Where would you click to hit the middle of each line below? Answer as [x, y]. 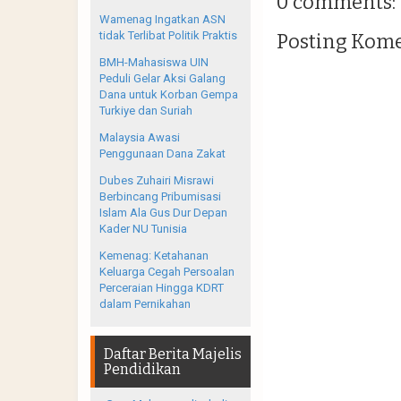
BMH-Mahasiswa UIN [154, 62]
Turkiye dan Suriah [146, 110]
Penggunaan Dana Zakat [162, 153]
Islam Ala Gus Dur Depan [163, 212]
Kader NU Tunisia [143, 228]
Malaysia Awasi [140, 137]
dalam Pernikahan [145, 303]
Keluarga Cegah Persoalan [167, 271]
